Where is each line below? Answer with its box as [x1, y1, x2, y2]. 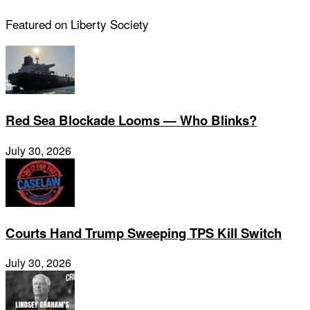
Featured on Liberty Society [6, 15, 149, 33]
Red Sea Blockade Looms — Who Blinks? [6, 111, 257, 130]
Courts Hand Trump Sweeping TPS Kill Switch [6, 223, 282, 242]
